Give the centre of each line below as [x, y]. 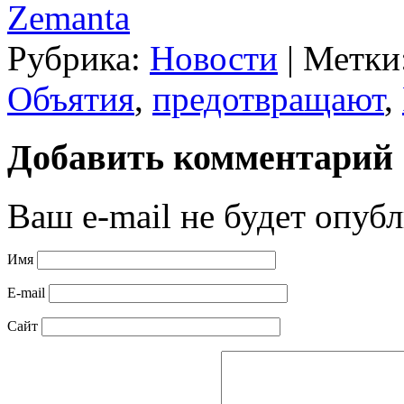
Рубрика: [74, 59]
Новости [214, 59]
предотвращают [268, 99]
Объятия [71, 99]
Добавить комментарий [200, 158]
